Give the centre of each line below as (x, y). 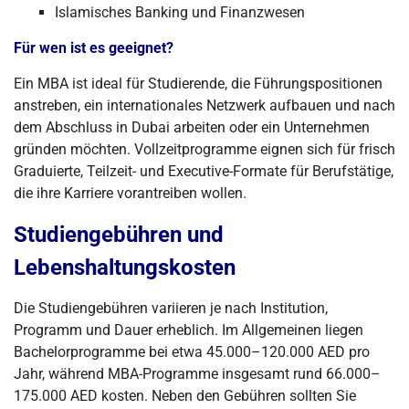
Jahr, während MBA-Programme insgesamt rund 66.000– (197, 374)
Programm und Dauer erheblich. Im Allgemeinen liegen (189, 330)
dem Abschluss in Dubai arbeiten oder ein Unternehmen (192, 127)
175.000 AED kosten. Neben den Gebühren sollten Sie (185, 396)
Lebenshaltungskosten (125, 267)
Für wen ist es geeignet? (94, 48)
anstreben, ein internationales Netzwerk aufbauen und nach (204, 105)
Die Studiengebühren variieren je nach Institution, (171, 308)
